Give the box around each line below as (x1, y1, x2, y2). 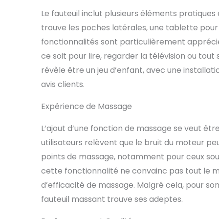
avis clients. (41, 79, 85, 90)
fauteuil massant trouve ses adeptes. (41, 194, 183, 205)
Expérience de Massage (41, 101, 132, 112)
